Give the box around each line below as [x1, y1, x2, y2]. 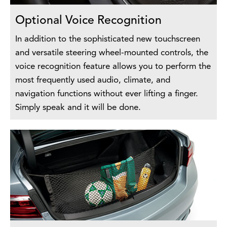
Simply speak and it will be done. [15, 103, 141, 112]
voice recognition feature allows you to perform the [15, 62, 211, 71]
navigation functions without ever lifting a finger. [15, 90, 198, 99]
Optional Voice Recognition [15, 15, 162, 27]
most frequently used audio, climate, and [15, 76, 170, 85]
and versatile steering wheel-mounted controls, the [15, 49, 208, 58]
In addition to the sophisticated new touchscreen [15, 35, 200, 44]
